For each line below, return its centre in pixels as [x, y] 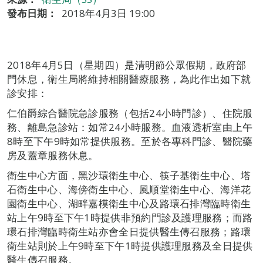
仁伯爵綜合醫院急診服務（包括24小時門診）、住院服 [130, 113]
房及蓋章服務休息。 [53, 155]
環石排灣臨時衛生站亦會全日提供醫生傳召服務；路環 [129, 232]
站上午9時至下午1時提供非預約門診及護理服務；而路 [130, 218]
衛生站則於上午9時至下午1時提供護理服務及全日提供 [130, 246]
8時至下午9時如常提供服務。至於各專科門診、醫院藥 [130, 141]
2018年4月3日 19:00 [108, 13]
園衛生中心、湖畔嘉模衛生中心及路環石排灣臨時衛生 [129, 203]
